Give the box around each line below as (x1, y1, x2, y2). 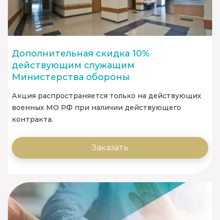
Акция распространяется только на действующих (12, 91, 201, 101)
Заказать (91, 143, 129, 153)
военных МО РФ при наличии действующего (12, 103, 181, 112)
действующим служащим (12, 60, 135, 71)
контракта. (12, 115, 53, 124)
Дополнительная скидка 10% (12, 48, 150, 59)
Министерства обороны (12, 72, 130, 83)
